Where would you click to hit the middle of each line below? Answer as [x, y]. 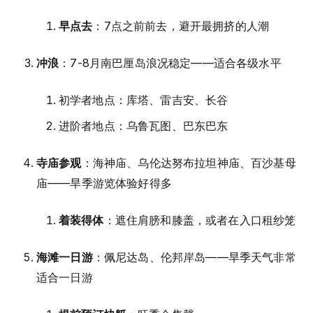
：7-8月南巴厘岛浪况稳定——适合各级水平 [170, 63]
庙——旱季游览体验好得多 [104, 183]
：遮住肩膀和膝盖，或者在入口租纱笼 [200, 220]
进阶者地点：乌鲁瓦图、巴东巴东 [144, 125]
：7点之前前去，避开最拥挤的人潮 [181, 26]
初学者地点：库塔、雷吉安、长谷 [144, 100]
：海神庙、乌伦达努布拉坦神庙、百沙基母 [189, 162]
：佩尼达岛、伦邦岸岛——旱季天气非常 [194, 257]
